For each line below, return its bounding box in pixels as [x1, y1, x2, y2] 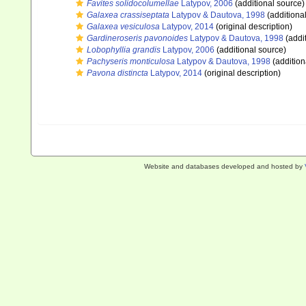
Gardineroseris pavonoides [87, 33, 188, 43]
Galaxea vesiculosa [87, 22, 160, 31]
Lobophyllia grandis [87, 45, 161, 55]
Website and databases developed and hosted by [143, 163, 305, 170]
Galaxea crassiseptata [87, 10, 169, 20]
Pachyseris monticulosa [87, 57, 175, 66]
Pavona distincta [87, 68, 148, 78]
